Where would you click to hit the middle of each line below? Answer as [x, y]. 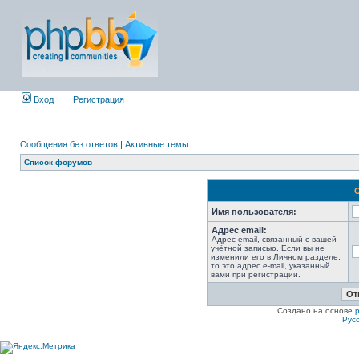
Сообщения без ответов [69, 144]
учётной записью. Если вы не [267, 248]
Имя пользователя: [254, 212]
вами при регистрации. [255, 274]
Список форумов [58, 162]
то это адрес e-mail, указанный [270, 266]
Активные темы [157, 144]
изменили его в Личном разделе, [275, 257]
